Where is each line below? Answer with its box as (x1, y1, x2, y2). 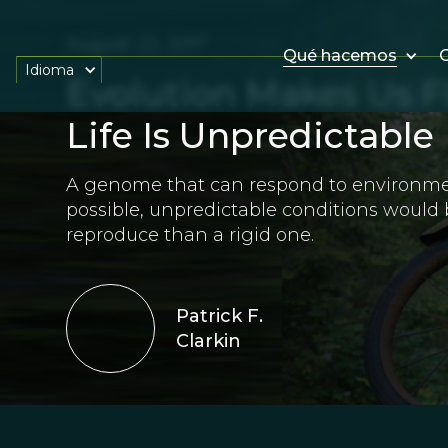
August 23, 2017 (65, 33, 207, 55)
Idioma (25, 60, 74, 79)
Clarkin (175, 329, 241, 352)
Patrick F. (175, 304, 263, 327)
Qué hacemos (282, 45, 397, 65)
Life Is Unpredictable (65, 114, 434, 157)
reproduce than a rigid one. (65, 224, 314, 246)
